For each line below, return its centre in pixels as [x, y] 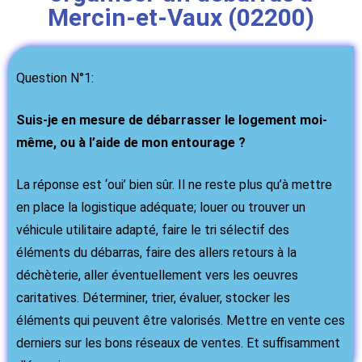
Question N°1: [55, 78]
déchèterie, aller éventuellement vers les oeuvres [157, 275]
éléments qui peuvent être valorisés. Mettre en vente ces [181, 320]
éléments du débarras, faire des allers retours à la [156, 252]
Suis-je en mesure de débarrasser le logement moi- [172, 120]
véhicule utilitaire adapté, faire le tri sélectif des [153, 229]
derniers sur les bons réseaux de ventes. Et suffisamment [178, 343]
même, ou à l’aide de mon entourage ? [131, 142]
